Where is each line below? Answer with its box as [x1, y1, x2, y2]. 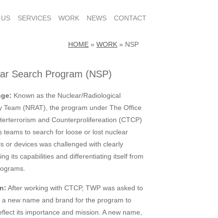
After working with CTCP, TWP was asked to [6, 184, 144, 192]
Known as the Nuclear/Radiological [12, 91, 121, 99]
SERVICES [18, 14, 51, 22]
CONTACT [114, 14, 146, 22]
